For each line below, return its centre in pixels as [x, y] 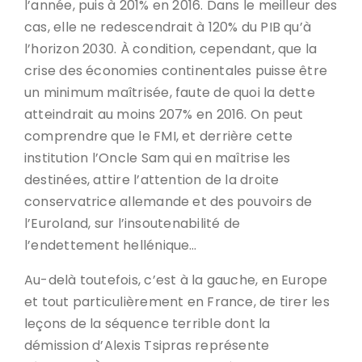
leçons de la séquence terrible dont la [147, 324]
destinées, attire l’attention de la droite [152, 180]
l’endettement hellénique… [111, 245]
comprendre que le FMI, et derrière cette [159, 136]
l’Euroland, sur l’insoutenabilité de [133, 223]
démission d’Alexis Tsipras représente [147, 345]
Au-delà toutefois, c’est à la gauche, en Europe [176, 280]
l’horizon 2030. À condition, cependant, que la [171, 49]
